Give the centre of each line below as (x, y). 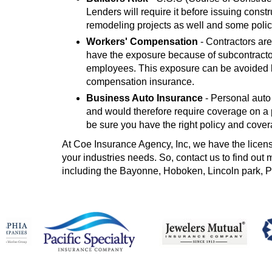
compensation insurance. (140, 82)
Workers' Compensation (142, 42)
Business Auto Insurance (144, 98)
